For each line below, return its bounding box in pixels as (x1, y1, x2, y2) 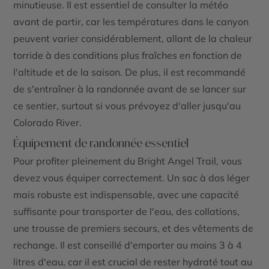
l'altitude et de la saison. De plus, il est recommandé (13, 65, 246, 78)
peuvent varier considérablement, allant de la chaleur (13, 32, 253, 44)
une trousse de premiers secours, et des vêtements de (13, 222, 254, 234)
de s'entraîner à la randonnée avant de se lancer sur (13, 82, 247, 95)
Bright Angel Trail (138, 154, 217, 167)
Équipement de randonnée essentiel (13, 136, 189, 150)
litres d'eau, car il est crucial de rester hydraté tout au (13, 255, 253, 268)
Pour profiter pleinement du (13, 154, 138, 167)
